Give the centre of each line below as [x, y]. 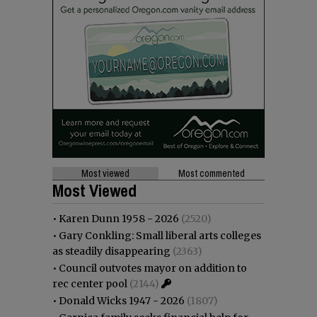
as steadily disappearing [111, 251]
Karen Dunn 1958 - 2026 [119, 218]
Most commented [212, 173]
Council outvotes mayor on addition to [153, 268]
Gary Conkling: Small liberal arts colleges [160, 235]
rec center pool [90, 283]
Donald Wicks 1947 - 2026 [122, 300]
